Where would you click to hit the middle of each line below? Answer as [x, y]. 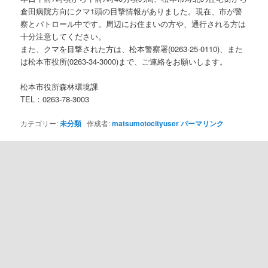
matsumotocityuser [146, 124]
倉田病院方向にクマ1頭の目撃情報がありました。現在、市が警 [132, 11]
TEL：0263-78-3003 [55, 99]
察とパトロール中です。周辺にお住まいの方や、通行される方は [133, 23]
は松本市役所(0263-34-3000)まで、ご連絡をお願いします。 [124, 61]
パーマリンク [202, 124]
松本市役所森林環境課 [60, 87]
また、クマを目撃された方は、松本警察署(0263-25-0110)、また [132, 48]
